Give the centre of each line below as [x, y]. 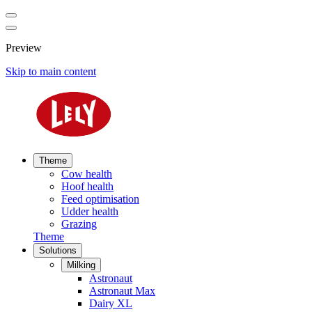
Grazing [79, 224]
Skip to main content [51, 71]
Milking [81, 265]
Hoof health [87, 186]
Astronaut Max [122, 291]
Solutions [58, 250]
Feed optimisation [100, 199]
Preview [24, 48]
